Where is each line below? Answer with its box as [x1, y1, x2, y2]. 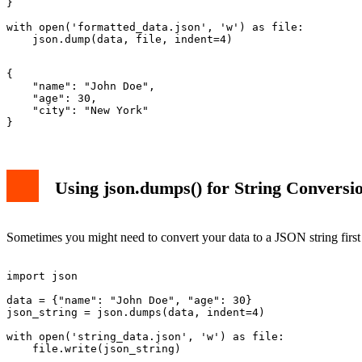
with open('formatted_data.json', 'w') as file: [6, 20, 304, 33]
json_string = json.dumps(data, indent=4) [6, 305, 265, 318]
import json [6, 269, 78, 282]
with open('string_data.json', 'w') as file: [6, 330, 284, 343]
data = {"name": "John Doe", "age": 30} [6, 293, 252, 306]
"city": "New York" [6, 103, 149, 116]
